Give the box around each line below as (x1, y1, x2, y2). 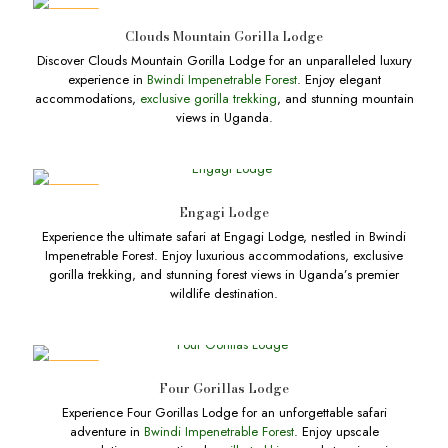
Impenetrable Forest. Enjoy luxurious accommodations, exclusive (45, 246, 403, 265)
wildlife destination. (170, 284, 278, 303)
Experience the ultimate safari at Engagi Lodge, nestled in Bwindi (42, 227, 406, 246)
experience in (67, 70, 147, 89)
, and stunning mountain (276, 89, 414, 108)
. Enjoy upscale (293, 422, 379, 441)
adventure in (69, 422, 144, 441)
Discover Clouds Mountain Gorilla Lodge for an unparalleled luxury (36, 51, 412, 70)
